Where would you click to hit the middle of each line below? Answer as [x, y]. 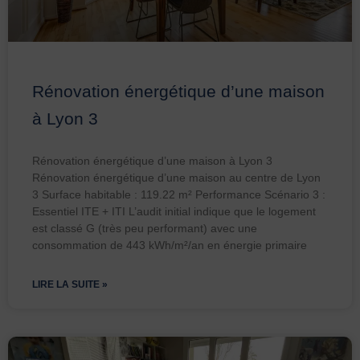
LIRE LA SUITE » [70, 285]
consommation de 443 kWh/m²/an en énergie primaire [170, 245]
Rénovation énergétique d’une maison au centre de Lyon [176, 178]
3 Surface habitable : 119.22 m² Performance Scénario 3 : [179, 195]
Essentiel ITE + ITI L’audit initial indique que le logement [174, 212]
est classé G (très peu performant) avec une [145, 229]
